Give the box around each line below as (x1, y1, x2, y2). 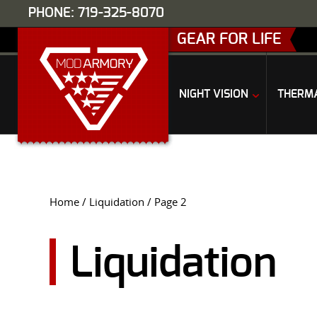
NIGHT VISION (179, 89, 248, 100)
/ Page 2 (144, 195, 187, 209)
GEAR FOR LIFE (177, 32, 281, 47)
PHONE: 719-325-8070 (28, 6, 164, 20)
